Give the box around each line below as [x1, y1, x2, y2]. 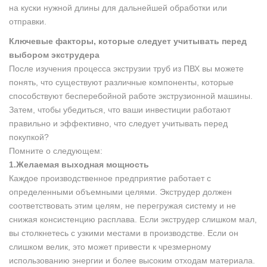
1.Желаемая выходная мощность [9, 159, 149, 169]
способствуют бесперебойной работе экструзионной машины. [9, 91, 253, 101]
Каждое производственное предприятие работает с [9, 173, 211, 183]
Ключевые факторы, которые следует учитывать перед [9, 36, 247, 46]
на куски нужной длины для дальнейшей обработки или [9, 2, 227, 13]
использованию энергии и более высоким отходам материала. [9, 255, 255, 265]
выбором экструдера [9, 49, 100, 60]
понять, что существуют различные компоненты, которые [9, 77, 234, 87]
